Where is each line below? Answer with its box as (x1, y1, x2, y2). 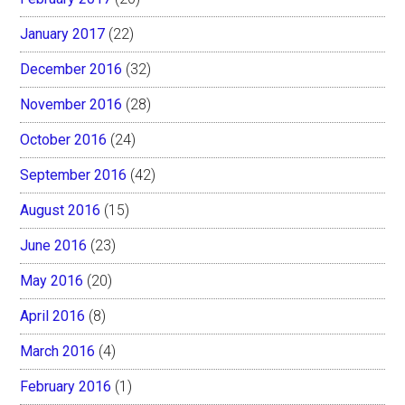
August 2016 (20, 201, 101, 219)
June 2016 (20, 236, 88, 254)
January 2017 (20, 24, 106, 42)
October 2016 (20, 130, 108, 148)
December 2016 (20, 60, 123, 78)
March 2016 (20, 342, 96, 360)
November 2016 (20, 95, 123, 113)
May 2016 (20, 271, 84, 289)
